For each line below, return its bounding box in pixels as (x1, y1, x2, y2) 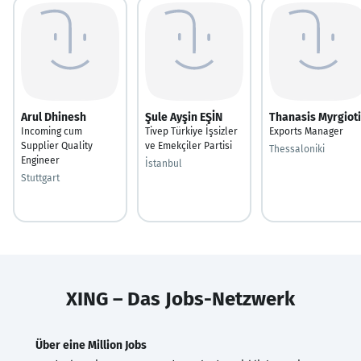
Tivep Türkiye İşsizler (145, 125, 238, 137)
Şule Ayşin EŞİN (145, 110, 222, 124)
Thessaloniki (269, 143, 325, 155)
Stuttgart (21, 172, 60, 184)
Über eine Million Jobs (35, 338, 147, 352)
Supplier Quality (21, 139, 93, 151)
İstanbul (145, 157, 182, 169)
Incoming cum (21, 125, 82, 137)
